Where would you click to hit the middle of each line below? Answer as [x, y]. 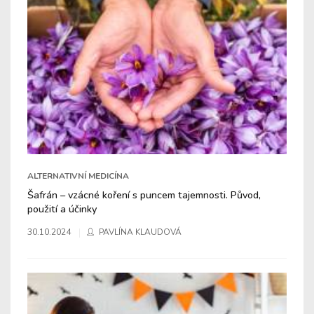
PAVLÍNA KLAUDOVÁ [140, 232]
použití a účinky [62, 209]
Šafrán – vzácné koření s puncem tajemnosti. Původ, [144, 194]
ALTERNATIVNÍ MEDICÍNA [78, 176]
